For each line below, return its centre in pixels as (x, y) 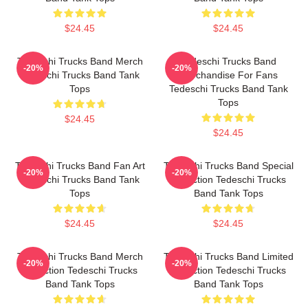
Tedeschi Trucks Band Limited (228, 256)
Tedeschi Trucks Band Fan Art (80, 166)
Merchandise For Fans (228, 75)
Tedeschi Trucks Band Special (228, 166)
